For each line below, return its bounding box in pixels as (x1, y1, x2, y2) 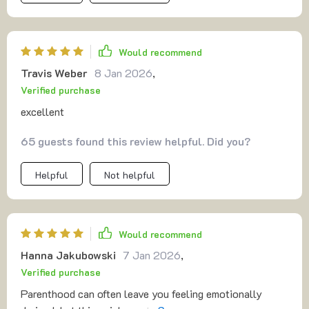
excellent (21, 104, 64, 119)
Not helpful (104, 168, 155, 181)
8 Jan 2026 (94, 66, 152, 80)
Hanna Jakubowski (21, 248, 116, 262)
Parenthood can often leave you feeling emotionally (21, 286, 262, 301)
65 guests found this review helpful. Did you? (21, 134, 250, 148)
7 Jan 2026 (123, 248, 181, 262)
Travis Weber (21, 66, 88, 80)
